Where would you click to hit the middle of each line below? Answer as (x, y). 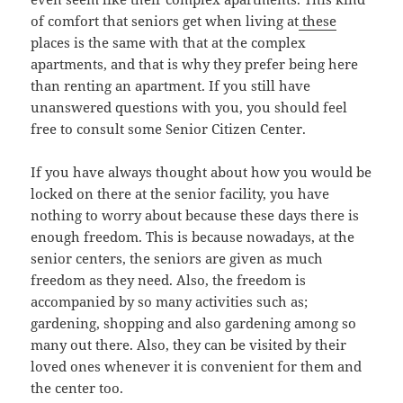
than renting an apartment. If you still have (171, 86)
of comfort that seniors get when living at (165, 21)
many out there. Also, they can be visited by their (189, 345)
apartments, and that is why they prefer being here (195, 64)
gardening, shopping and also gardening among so (194, 323)
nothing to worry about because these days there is (195, 215)
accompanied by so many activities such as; (170, 302)
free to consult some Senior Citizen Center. (169, 129)
